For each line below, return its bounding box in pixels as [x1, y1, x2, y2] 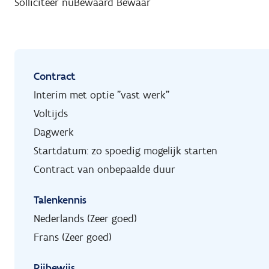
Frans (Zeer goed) [34, 231, 112, 244]
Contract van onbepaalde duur [34, 163, 175, 177]
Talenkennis [34, 193, 86, 207]
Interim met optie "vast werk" [34, 88, 169, 102]
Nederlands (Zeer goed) [34, 212, 137, 226]
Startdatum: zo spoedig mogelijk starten [34, 144, 217, 158]
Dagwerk [34, 125, 74, 139]
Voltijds [34, 107, 68, 121]
